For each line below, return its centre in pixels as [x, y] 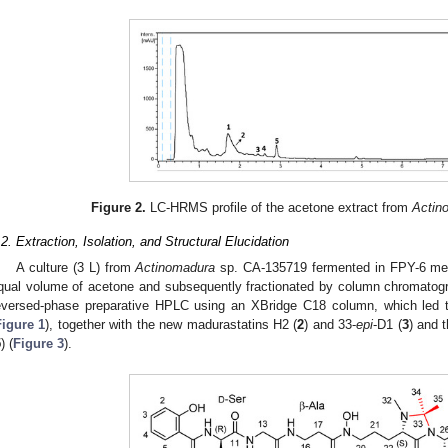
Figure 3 [38, 343]
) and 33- [330, 324]
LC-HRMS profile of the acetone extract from [279, 207]
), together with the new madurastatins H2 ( [171, 324]
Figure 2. [119, 207]
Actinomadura [175, 267]
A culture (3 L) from [76, 267]
